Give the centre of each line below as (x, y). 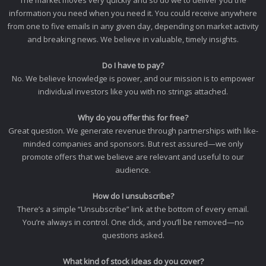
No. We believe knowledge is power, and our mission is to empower (133, 78)
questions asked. (133, 235)
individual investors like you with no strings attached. (133, 91)
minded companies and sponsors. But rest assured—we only (133, 144)
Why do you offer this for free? (133, 118)
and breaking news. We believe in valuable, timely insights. (133, 39)
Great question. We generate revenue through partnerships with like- (133, 131)
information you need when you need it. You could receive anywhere (133, 13)
